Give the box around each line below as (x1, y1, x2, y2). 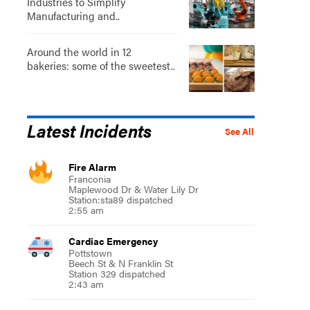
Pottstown (68, 245, 112, 259)
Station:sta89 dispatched (68, 192, 173, 206)
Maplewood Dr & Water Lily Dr (68, 181, 199, 196)
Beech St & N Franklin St (68, 255, 173, 270)
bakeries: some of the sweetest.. (26, 57, 175, 73)
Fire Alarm (68, 159, 116, 174)
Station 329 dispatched (68, 266, 165, 280)
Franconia (68, 171, 111, 185)
